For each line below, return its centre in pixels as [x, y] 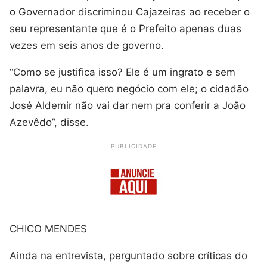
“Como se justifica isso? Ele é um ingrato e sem [122, 72]
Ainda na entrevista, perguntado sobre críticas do [128, 255]
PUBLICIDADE [133, 146]
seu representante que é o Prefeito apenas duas [125, 29]
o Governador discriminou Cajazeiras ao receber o [130, 12]
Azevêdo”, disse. [49, 122]
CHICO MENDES [48, 229]
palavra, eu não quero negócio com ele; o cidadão [129, 89]
